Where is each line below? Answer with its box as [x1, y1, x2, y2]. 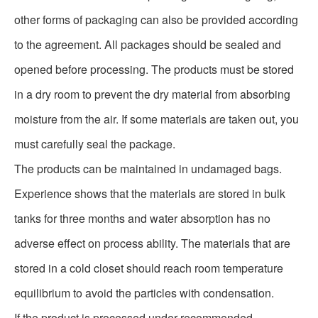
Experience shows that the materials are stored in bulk [14, 185, 285, 202]
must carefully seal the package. [14, 136, 175, 152]
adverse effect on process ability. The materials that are [14, 235, 290, 251]
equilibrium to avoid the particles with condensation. [14, 285, 274, 301]
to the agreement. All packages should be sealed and [14, 36, 281, 53]
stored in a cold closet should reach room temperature [14, 260, 283, 276]
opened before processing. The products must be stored [14, 61, 294, 77]
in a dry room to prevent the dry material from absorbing [14, 86, 290, 102]
